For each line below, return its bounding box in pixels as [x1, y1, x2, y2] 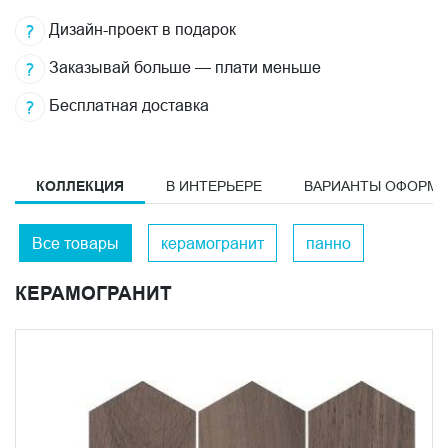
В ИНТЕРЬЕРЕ [166, 177, 262, 194]
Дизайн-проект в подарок [45, 20, 236, 39]
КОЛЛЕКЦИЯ [36, 177, 124, 194]
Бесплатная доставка [45, 96, 209, 115]
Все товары [32, 233, 119, 252]
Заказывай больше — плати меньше [45, 58, 321, 77]
